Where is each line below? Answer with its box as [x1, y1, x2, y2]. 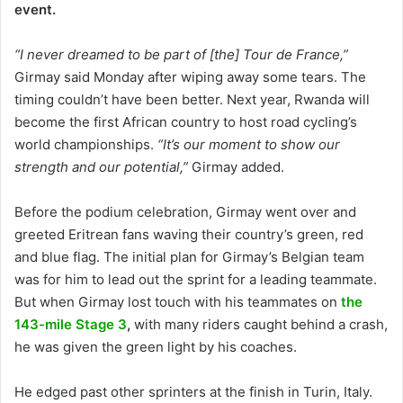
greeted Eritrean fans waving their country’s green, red [14, 225, 363, 243]
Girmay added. [188, 157, 284, 175]
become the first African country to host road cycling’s [14, 112, 357, 130]
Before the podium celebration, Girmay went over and [14, 202, 356, 220]
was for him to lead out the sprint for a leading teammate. [14, 270, 377, 288]
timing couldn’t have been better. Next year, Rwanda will [14, 90, 370, 108]
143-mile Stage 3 [14, 315, 127, 333]
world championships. [14, 135, 157, 153]
